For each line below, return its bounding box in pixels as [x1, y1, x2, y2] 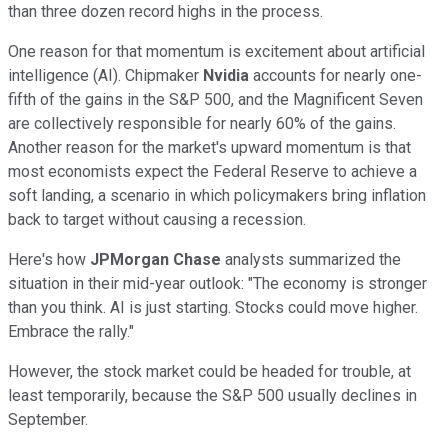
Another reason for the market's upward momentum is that [8, 137, 411, 157]
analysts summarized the [221, 249, 401, 269]
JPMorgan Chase [90, 249, 221, 269]
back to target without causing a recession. [8, 209, 306, 229]
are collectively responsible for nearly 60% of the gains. [8, 113, 396, 133]
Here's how [8, 249, 90, 269]
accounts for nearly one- [249, 65, 422, 85]
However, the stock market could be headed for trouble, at [8, 361, 411, 381]
